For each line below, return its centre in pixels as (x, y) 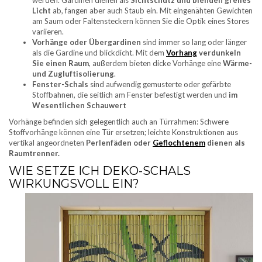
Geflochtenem (179, 142)
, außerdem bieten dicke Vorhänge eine (156, 63)
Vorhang (182, 52)
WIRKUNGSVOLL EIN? (74, 183)
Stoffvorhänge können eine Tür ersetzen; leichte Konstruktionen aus (123, 132)
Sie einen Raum (61, 63)
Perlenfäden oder (118, 142)
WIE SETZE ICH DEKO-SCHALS (100, 170)
